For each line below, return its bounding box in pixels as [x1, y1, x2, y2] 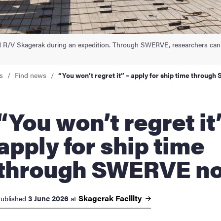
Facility [115, 192, 144, 204]
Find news [15, 70, 46, 80]
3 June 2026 [28, 192, 69, 203]
